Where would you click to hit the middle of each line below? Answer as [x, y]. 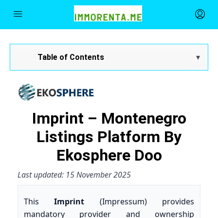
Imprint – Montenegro [109, 118]
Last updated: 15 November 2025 [74, 174]
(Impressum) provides [139, 201]
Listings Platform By [109, 136]
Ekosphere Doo [109, 155]
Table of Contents [71, 57]
